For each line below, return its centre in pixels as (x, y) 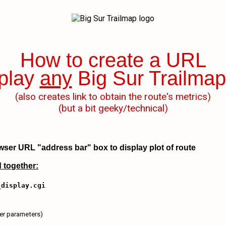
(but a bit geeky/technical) (113, 108)
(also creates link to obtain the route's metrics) (113, 97)
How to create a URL (113, 60)
